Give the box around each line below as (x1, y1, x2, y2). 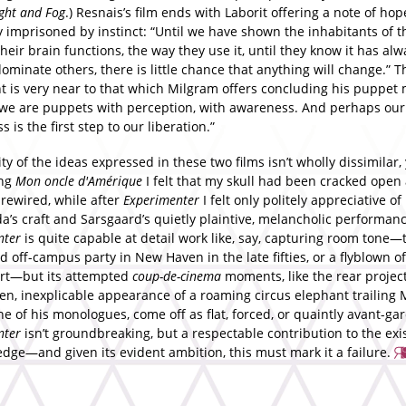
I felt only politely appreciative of (199, 191, 401, 208)
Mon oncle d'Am (15, 172, 106, 189)
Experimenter (123, 191, 199, 208)
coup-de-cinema (132, 267, 221, 285)
